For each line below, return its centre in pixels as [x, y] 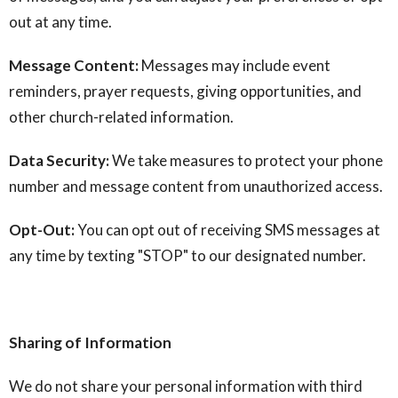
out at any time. [60, 22]
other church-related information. [121, 117]
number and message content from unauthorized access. [196, 186]
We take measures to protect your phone [246, 160]
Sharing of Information [90, 342]
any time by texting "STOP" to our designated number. [187, 255]
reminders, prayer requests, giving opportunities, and [185, 91]
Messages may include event [235, 65]
